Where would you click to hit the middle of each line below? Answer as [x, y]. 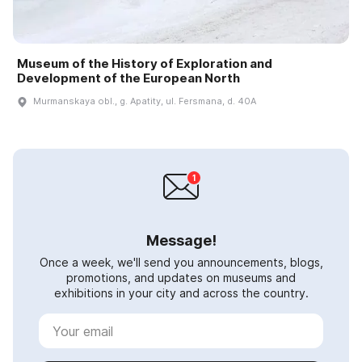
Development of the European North [128, 78]
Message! [181, 241]
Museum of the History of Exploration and [145, 64]
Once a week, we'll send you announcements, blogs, [181, 263]
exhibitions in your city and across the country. [181, 293]
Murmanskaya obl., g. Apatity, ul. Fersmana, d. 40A [145, 101]
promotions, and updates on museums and [181, 278]
